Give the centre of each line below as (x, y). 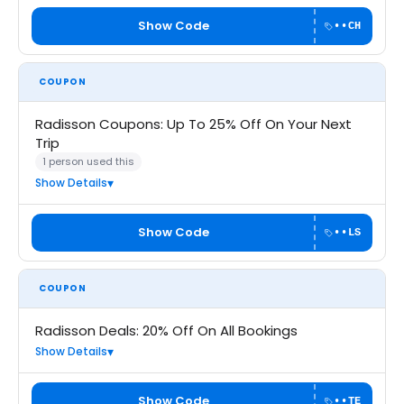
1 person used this (88, 161)
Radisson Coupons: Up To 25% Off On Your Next (193, 124)
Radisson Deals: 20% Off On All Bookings (166, 331)
